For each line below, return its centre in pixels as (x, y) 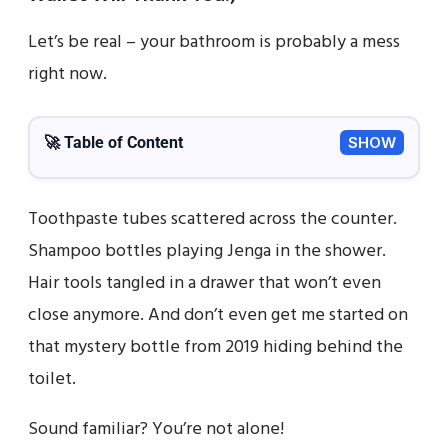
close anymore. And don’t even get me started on (218, 315)
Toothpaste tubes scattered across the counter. (212, 219)
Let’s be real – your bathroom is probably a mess (214, 42)
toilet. (52, 379)
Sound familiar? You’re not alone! (156, 429)
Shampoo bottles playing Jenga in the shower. (207, 251)
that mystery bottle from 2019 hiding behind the (215, 347)
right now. (67, 74)
